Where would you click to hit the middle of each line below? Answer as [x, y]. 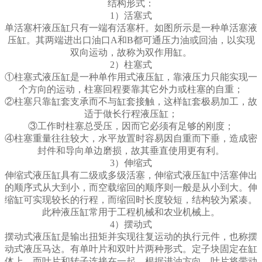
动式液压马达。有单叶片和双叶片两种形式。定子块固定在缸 [131, 249]
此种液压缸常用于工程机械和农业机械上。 [131, 212]
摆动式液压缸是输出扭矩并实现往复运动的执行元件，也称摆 [131, 237]
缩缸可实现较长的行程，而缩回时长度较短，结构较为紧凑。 [131, 200]
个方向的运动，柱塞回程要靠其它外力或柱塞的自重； [131, 89]
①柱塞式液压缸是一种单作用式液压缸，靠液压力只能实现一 [131, 77]
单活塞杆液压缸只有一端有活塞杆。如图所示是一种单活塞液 [131, 28]
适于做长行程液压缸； [131, 114]
